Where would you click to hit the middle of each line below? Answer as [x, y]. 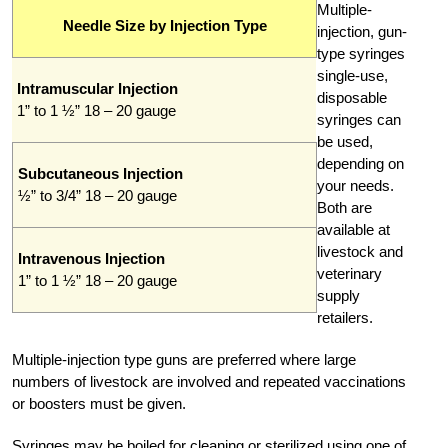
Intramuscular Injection [97, 88]
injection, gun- [362, 31]
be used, [345, 141]
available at [353, 229]
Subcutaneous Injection [100, 173]
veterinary [349, 273]
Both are [344, 207]
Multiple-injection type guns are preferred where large [184, 359]
